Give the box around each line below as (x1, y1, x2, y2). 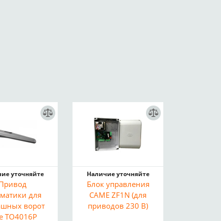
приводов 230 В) (88, 201, 148, 211)
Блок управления (86, 179, 149, 189)
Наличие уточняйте (86, 170, 149, 178)
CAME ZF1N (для (89, 190, 147, 200)
